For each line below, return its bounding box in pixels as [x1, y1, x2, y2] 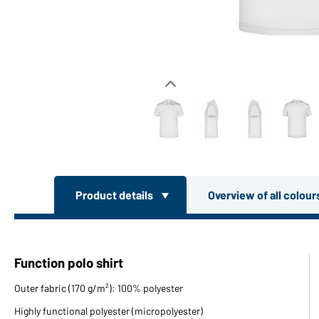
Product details [75, 188, 155, 202]
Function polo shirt [14, 254, 123, 271]
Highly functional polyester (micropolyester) [14, 305, 203, 317]
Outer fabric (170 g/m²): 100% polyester [14, 282, 183, 294]
